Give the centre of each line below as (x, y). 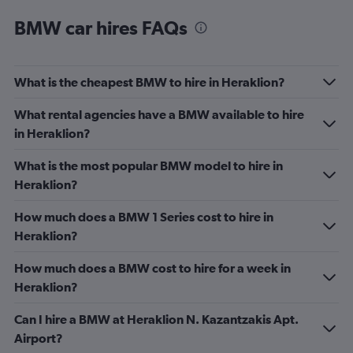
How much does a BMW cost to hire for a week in (152, 268)
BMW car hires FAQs (101, 28)
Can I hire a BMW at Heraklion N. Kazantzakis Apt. (156, 319)
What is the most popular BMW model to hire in (149, 165)
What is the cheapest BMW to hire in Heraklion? (150, 82)
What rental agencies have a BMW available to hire (159, 114)
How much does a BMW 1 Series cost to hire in (144, 217)
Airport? (39, 338)
